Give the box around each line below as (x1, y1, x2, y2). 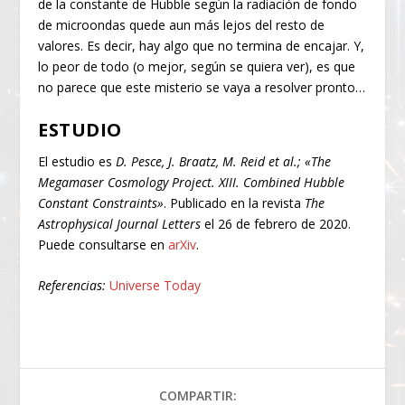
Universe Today (109, 277, 202, 295)
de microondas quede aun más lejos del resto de (38, 16, 325, 34)
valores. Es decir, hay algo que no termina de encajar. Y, (38, 37, 365, 55)
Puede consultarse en (38, 235, 169, 253)
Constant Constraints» (38, 193, 165, 212)
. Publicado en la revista (164, 193, 302, 212)
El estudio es (38, 152, 117, 170)
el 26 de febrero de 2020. (201, 214, 352, 232)
